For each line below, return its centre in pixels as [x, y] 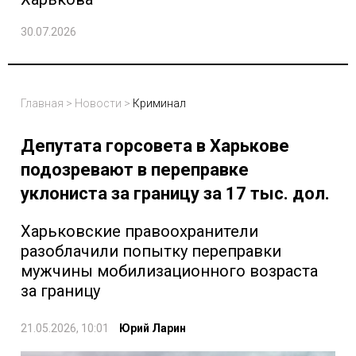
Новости [98, 104]
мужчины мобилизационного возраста [169, 271]
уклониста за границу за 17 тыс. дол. [175, 194]
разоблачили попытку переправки [151, 252]
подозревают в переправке [135, 170]
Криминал [159, 104]
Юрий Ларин [153, 329]
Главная [42, 104]
